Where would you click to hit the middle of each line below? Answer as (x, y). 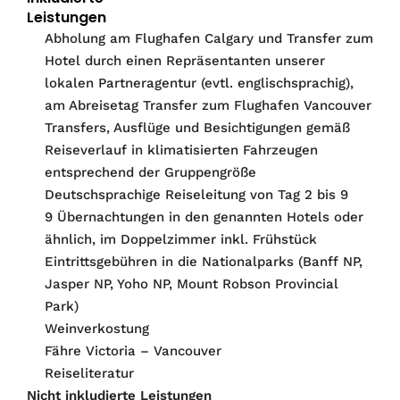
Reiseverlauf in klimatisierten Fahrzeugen (181, 150)
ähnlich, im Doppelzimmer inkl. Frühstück (181, 239)
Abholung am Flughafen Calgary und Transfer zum (209, 38)
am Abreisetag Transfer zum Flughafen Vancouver (208, 105)
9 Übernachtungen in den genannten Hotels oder (204, 217)
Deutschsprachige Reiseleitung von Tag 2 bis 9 (196, 194)
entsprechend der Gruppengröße (150, 172)
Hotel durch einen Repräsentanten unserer (185, 60)
